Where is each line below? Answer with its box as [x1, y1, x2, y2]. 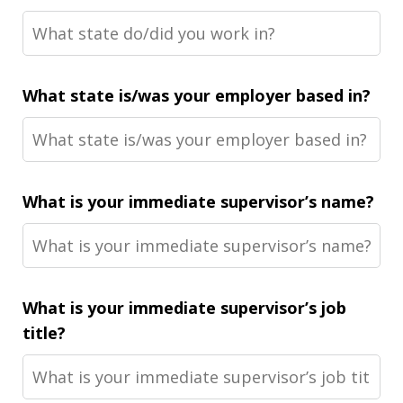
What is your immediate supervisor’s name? [22, 191, 374, 212]
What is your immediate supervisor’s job [22, 297, 346, 318]
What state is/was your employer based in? [22, 85, 371, 106]
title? [22, 322, 66, 344]
